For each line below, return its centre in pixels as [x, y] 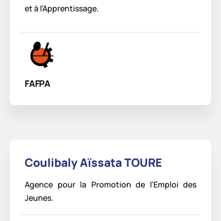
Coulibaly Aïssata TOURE [93, 163]
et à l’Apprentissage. [62, 9]
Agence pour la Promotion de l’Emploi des [110, 185]
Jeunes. [39, 198]
